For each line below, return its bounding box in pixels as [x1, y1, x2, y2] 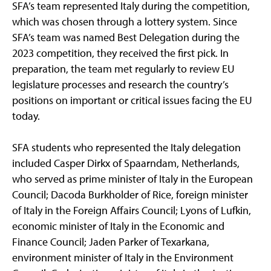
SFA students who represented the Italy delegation [12, 140, 241, 155]
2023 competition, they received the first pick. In [12, 46, 229, 60]
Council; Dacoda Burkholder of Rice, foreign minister [12, 188, 248, 202]
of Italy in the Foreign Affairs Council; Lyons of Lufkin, [12, 203, 251, 218]
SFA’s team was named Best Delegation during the [12, 30, 240, 45]
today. [12, 109, 40, 123]
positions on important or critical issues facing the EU [12, 93, 252, 108]
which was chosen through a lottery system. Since [12, 15, 237, 29]
